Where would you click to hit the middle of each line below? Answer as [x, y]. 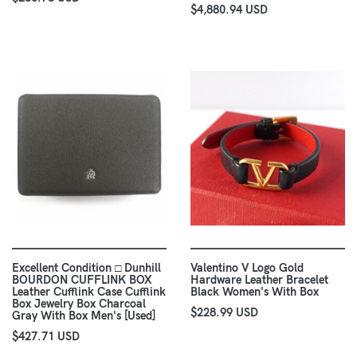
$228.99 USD [224, 313]
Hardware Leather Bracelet [259, 280]
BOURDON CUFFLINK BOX [82, 280]
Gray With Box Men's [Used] [84, 316]
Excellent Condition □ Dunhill [86, 268]
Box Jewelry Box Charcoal [79, 304]
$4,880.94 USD [229, 10]
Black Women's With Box [255, 292]
